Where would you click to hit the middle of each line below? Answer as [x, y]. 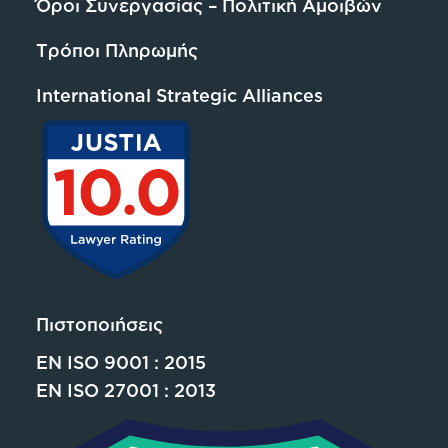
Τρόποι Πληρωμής [116, 50]
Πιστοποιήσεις [99, 324]
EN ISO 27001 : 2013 [125, 390]
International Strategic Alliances [179, 94]
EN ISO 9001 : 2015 [120, 362]
